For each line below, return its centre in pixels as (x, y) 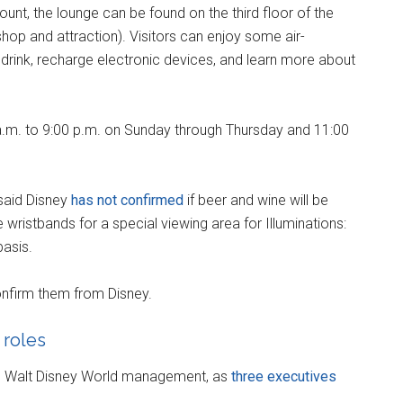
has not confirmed (127, 200)
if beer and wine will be (256, 200)
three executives (284, 376)
